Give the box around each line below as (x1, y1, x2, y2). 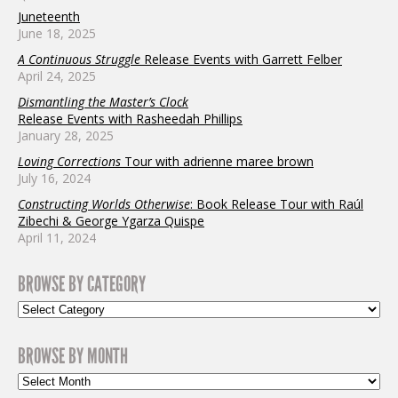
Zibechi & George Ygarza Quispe (18, 212, 204, 230)
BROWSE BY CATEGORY (18, 272, 146, 298)
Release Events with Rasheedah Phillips (18, 110, 243, 128)
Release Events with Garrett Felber (140, 51, 342, 68)
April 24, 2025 (18, 68, 96, 85)
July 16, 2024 (18, 170, 91, 187)
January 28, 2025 (18, 127, 114, 145)
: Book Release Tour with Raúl (190, 195, 363, 213)
